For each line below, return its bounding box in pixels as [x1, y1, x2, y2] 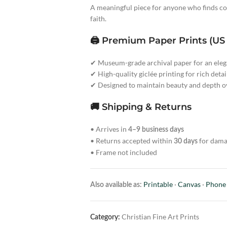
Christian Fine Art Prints [121, 212, 199, 221]
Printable [143, 180, 173, 189]
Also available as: [90, 181, 142, 189]
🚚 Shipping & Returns [90, 101, 192, 113]
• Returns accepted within [90, 136, 174, 145]
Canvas [177, 180, 201, 189]
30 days [173, 138, 198, 145]
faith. [90, 14, 106, 23]
